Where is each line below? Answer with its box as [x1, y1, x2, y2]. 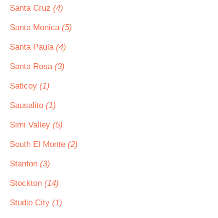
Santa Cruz [10, 3, 53, 13]
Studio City [10, 198, 52, 207]
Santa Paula [10, 42, 56, 52]
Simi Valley [10, 120, 53, 129]
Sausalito [10, 101, 46, 110]
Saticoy [10, 81, 39, 91]
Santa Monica [10, 23, 62, 32]
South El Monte [10, 140, 68, 149]
